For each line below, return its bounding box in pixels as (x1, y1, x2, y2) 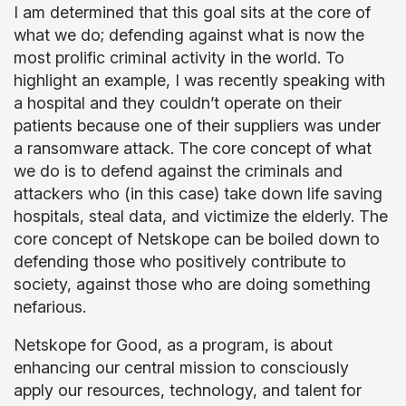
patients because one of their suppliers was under (14, 116, 381, 135)
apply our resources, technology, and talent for (14, 381, 362, 400)
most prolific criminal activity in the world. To (14, 48, 344, 67)
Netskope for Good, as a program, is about (14, 335, 333, 354)
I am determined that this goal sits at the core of (14, 3, 371, 22)
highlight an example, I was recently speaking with (14, 71, 385, 90)
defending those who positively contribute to (14, 252, 346, 271)
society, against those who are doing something (14, 275, 371, 294)
